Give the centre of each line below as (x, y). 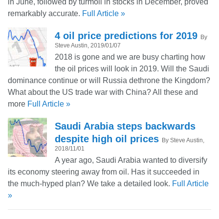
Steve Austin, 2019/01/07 (88, 45)
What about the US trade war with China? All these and (103, 92)
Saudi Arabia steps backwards (125, 126)
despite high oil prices (108, 139)
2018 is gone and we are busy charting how (130, 57)
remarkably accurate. (44, 13)
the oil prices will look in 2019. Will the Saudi (132, 68)
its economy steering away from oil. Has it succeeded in (104, 172)
